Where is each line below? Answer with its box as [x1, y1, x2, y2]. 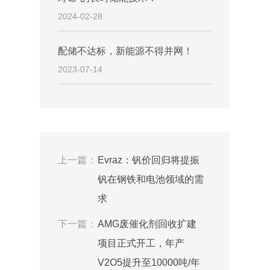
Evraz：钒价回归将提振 [97, 155, 199, 166]
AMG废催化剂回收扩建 [97, 219, 196, 230]
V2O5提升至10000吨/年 [97, 257, 200, 268]
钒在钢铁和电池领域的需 [97, 174, 204, 185]
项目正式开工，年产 [97, 238, 184, 249]
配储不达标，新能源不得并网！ [58, 46, 193, 57]
